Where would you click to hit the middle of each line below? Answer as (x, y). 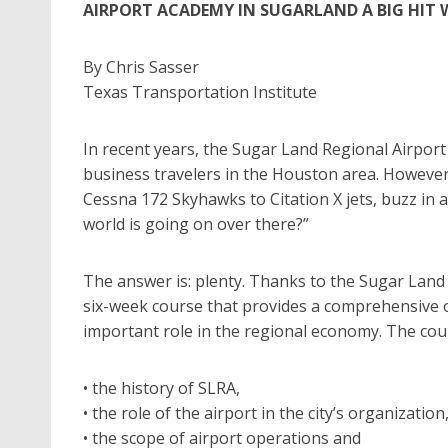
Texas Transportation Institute (200, 91)
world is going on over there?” (196, 223)
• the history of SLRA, (161, 387)
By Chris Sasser (141, 66)
